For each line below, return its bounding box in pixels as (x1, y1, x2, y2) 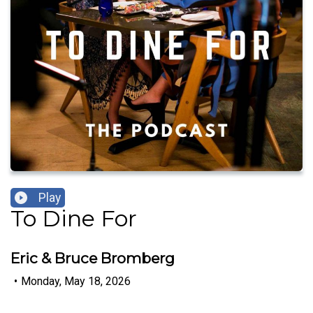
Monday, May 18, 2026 (21, 274, 131, 288)
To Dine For (10, 205, 137, 233)
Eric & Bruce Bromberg (10, 249, 175, 268)
